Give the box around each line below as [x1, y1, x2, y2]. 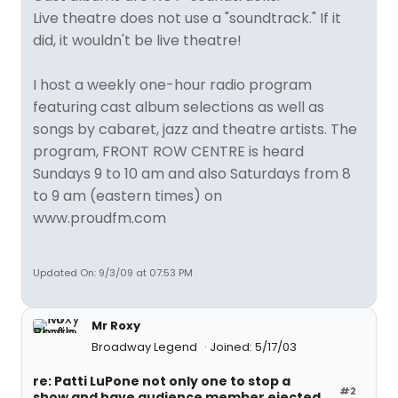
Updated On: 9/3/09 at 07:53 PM [33, 266, 193, 280]
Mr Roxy [92, 317, 140, 334]
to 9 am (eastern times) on [33, 186, 222, 206]
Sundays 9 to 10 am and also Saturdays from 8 [33, 163, 351, 184]
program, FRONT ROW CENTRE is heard [33, 141, 304, 162]
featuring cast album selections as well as [33, 97, 324, 117]
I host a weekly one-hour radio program [33, 75, 312, 95]
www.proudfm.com [33, 208, 166, 228]
